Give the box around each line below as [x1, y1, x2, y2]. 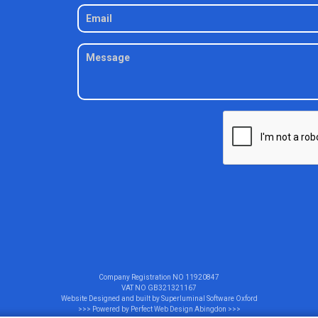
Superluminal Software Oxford [160, 295, 258, 302]
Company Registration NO [99, 273, 185, 281]
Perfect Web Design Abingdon [130, 305, 226, 313]
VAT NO [121, 284, 148, 292]
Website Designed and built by [60, 295, 161, 302]
